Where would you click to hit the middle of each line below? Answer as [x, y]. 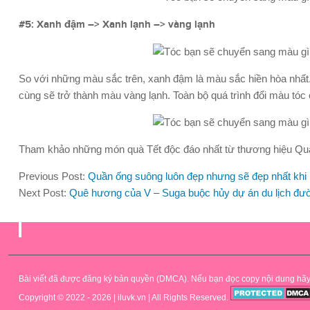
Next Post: [44, 193]
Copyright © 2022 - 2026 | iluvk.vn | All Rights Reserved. [125, 298]
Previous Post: [53, 176]
